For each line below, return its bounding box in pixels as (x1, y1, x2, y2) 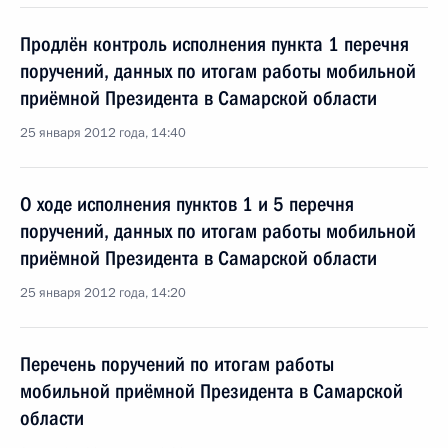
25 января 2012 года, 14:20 (20, 284, 186, 302)
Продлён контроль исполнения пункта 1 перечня (20, 32, 409, 56)
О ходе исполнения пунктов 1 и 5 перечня (20, 192, 354, 216)
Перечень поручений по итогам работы (20, 352, 334, 376)
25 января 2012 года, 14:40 (20, 124, 186, 142)
